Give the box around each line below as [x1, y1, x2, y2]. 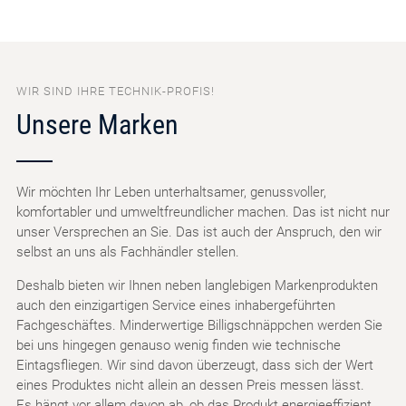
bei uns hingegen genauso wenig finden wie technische [15, 337, 341, 354]
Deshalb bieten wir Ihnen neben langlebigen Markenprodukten [15, 277, 378, 295]
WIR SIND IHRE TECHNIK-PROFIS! [15, 83, 215, 98]
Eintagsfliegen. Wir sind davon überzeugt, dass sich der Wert [15, 357, 373, 374]
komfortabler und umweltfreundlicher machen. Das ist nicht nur [15, 204, 390, 221]
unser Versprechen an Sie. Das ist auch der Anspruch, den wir [15, 224, 382, 241]
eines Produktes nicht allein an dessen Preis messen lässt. [15, 377, 364, 394]
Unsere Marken [15, 109, 179, 141]
